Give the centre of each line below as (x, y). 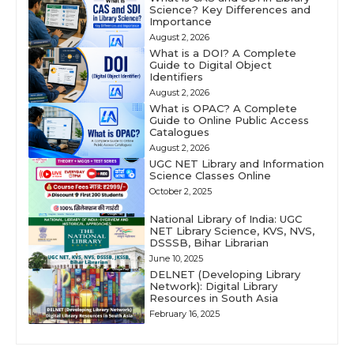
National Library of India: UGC (225, 218)
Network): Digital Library (213, 286)
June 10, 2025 (176, 258)
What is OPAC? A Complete (223, 108)
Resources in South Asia (213, 298)
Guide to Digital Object (210, 64)
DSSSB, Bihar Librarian (209, 242)
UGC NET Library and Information (236, 163)
